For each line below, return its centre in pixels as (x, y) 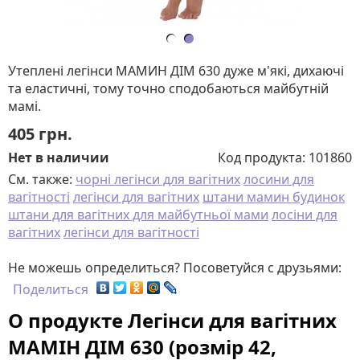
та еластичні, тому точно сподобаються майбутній (168, 88)
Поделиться (51, 289)
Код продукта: (263, 157)
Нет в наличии (59, 157)
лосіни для (305, 215)
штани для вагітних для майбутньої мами (138, 215)
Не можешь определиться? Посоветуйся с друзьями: (175, 268)
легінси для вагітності (131, 232)
